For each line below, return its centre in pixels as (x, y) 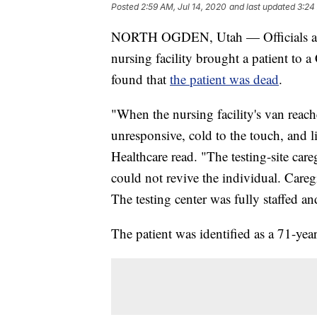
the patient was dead (224, 79)
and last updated (262, 7)
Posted (126, 7)
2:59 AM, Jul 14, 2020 (184, 7)
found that (140, 79)
